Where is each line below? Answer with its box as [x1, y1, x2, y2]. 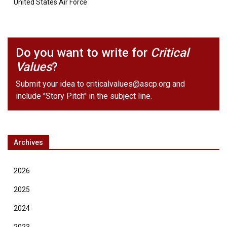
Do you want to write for [16, 46, 150, 60]
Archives [14, 138, 43, 147]
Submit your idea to [16, 79, 86, 89]
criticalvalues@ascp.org [86, 79, 170, 89]
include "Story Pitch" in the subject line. [16, 91, 152, 101]
